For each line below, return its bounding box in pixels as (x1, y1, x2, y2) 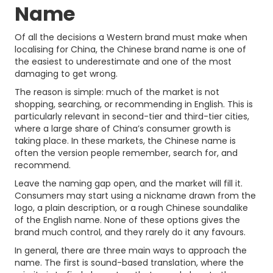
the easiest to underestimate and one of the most (15, 55, 232, 68)
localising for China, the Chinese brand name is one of (15, 43, 246, 55)
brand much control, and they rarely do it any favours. (15, 226, 246, 238)
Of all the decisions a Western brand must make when (15, 31, 247, 43)
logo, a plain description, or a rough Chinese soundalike (15, 202, 248, 214)
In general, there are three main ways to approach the (15, 244, 247, 257)
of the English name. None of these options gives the (15, 214, 240, 226)
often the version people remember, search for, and (15, 147, 238, 159)
